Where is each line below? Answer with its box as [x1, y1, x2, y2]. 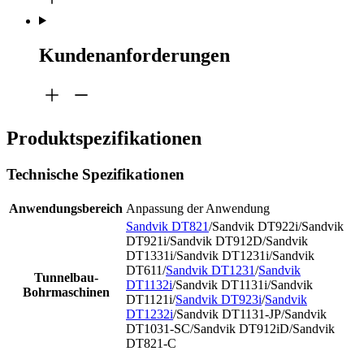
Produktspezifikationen [6, 128, 201, 149]
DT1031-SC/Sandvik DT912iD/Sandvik [126, 321, 335, 336]
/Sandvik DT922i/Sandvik [209, 219, 344, 233]
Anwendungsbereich [9, 201, 123, 215]
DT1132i [126, 277, 172, 292]
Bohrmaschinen [22, 284, 110, 299]
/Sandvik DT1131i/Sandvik [172, 277, 313, 292]
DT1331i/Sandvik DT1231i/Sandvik [126, 248, 314, 262]
